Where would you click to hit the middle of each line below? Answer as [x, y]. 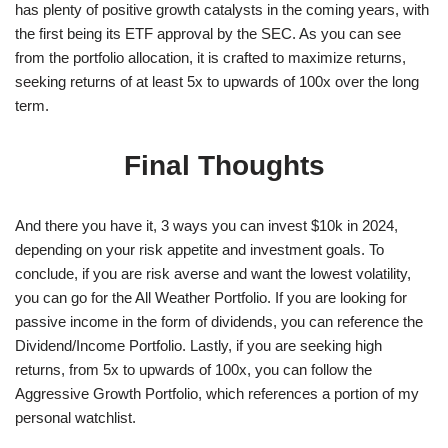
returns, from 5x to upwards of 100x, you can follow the [193, 369]
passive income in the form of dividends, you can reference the [219, 321]
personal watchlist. [75, 417]
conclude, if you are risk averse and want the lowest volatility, [213, 273]
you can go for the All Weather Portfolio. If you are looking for [211, 297]
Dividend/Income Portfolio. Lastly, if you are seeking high [198, 345]
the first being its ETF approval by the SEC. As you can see [208, 33]
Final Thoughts [224, 165]
